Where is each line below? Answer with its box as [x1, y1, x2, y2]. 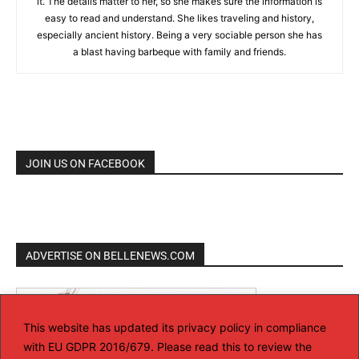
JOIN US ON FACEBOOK [26, 157, 145, 171]
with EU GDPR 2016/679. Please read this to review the [23, 339, 312, 353]
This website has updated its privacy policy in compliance [23, 320, 326, 334]
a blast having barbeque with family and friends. [73, 46, 286, 58]
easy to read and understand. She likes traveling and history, [45, 12, 314, 25]
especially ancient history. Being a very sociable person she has [37, 29, 322, 42]
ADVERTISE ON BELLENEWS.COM [26, 249, 195, 263]
